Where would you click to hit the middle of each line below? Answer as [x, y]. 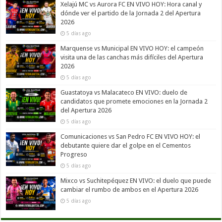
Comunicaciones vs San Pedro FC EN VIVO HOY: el [131, 137]
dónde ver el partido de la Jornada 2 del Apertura [131, 13]
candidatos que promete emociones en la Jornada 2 [134, 102]
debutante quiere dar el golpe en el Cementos [126, 146]
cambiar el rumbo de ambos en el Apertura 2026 [130, 190]
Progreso [74, 155]
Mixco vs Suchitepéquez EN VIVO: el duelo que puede [136, 181]
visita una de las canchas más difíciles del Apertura [132, 57]
